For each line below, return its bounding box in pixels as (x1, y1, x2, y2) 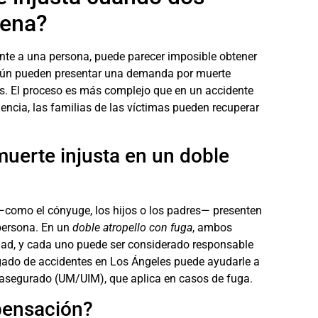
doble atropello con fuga (72, 220, 192, 234)
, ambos (192, 220, 232, 234)
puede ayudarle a (171, 254, 260, 268)
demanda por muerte (124, 67, 231, 81)
